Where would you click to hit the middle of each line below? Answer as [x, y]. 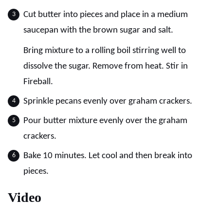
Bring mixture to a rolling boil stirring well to [105, 51]
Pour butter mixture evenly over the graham [105, 121]
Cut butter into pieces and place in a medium [106, 15]
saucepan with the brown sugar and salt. [98, 30]
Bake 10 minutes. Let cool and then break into [108, 156]
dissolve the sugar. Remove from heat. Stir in [106, 66]
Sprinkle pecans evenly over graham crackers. [108, 101]
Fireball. [38, 82]
